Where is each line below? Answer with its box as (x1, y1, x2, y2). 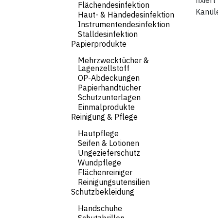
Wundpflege (78, 158, 121, 167)
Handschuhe (78, 203, 122, 213)
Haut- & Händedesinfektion (78, 10, 174, 19)
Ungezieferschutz (78, 148, 140, 158)
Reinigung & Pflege (71, 112, 138, 122)
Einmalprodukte (78, 102, 135, 112)
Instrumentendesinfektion (78, 19, 170, 29)
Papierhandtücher (78, 83, 141, 92)
